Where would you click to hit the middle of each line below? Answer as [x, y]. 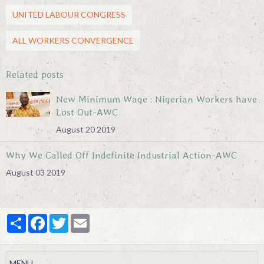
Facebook [65, 218]
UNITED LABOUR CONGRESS [69, 14]
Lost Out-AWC [87, 112]
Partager [42, 218]
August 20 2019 [86, 129]
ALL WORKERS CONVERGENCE [73, 40]
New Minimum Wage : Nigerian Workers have [156, 99]
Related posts [35, 74]
